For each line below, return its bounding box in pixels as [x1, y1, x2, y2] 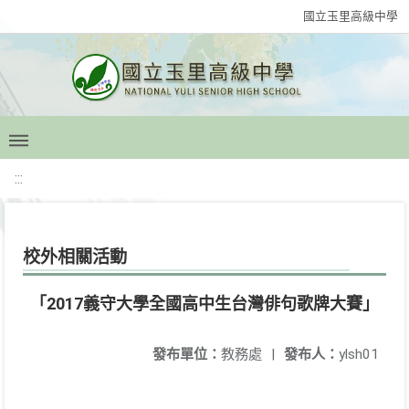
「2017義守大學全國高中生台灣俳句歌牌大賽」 [30, 294, 379, 313]
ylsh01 [339, 346, 379, 362]
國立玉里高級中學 [303, 9, 398, 23]
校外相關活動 [23, 246, 127, 267]
